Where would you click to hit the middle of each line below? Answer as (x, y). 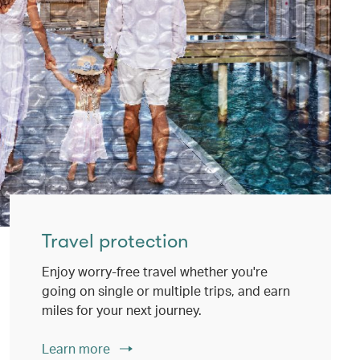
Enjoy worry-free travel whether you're (155, 271)
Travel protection (115, 241)
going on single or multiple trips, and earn (166, 290)
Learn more (78, 348)
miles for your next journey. (122, 310)
